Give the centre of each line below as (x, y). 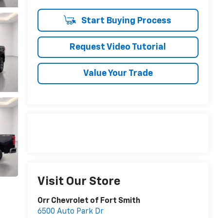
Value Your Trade (118, 73)
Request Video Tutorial (118, 47)
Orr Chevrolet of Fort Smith (89, 201)
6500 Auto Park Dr (70, 212)
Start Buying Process (125, 21)
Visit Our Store (79, 182)
